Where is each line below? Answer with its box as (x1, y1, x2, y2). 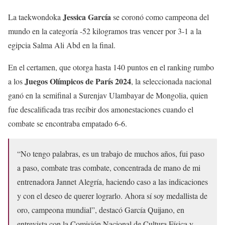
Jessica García (63, 11, 111, 23)
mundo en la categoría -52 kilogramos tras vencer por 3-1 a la (8, 25, 201, 36)
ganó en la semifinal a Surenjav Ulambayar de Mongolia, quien (8, 89, 208, 100)
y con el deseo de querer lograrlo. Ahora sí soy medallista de (17, 190, 207, 201)
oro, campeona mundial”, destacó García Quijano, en (17, 204, 184, 215)
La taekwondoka (8, 11, 63, 22)
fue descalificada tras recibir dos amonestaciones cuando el (8, 103, 193, 115)
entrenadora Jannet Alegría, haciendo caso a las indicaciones (17, 176, 208, 187)
